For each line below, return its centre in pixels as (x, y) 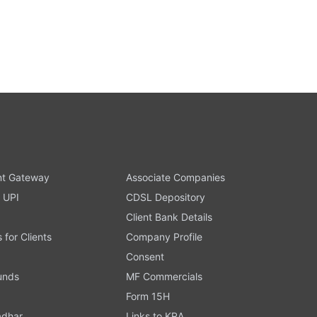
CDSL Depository (165, 197)
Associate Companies (175, 177)
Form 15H (148, 296)
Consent (145, 256)
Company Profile (164, 236)
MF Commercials (164, 276)
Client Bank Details (169, 217)
